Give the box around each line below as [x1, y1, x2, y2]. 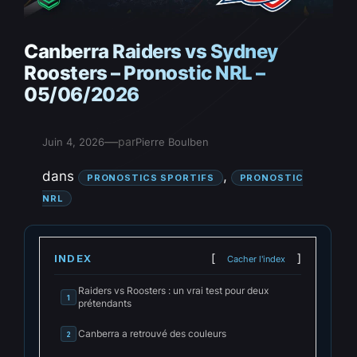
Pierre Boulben [135, 135, 209, 149]
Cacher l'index [227, 253, 286, 265]
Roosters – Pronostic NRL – [24, 61, 265, 85]
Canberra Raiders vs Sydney [24, 40, 278, 64]
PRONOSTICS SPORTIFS [86, 171, 214, 183]
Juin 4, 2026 [41, 135, 104, 149]
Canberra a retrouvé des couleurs [78, 328, 227, 340]
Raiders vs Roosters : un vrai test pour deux [78, 284, 269, 297]
